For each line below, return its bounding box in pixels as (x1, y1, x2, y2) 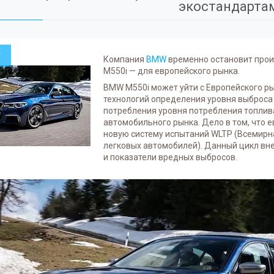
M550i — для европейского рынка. (103, 66, 240, 76)
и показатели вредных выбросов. (103, 152, 239, 162)
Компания (103, 54, 146, 64)
